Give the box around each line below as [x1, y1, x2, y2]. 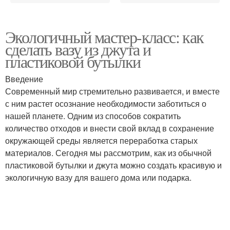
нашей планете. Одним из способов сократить [5, 110, 181, 122]
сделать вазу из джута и [5, 38, 151, 60]
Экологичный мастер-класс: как [5, 26, 204, 48]
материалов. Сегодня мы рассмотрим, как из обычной [5, 147, 212, 159]
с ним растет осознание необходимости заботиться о [5, 98, 206, 109]
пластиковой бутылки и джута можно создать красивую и [5, 159, 222, 171]
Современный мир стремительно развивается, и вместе [5, 85, 220, 97]
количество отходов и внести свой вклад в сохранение [5, 122, 214, 134]
